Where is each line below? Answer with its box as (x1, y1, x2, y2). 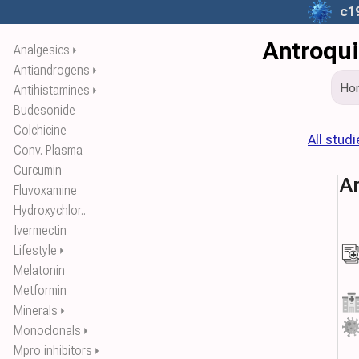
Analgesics (14, 42, 70, 58)
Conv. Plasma (14, 143, 83, 158)
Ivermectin (14, 223, 67, 238)
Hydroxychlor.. (14, 203, 86, 218)
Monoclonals (14, 323, 81, 338)
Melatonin (14, 263, 65, 278)
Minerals (14, 303, 58, 318)
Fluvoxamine (14, 183, 77, 198)
